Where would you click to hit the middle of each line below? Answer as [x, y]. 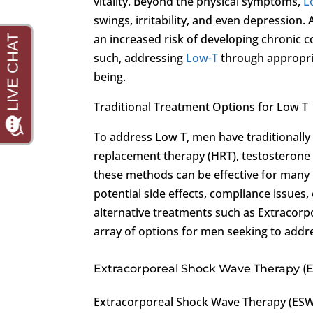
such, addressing [140, 58]
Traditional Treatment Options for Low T [201, 107]
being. [110, 77]
